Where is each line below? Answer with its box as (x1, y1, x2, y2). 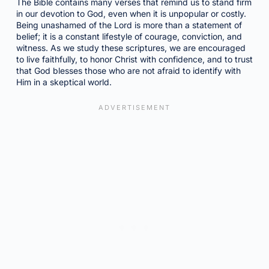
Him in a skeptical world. (16, 77, 112, 87)
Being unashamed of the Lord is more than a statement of (16, 20, 242, 30)
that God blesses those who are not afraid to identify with (16, 65, 241, 76)
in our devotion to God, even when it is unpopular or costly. (16, 8, 246, 19)
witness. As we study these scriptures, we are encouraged (16, 43, 246, 53)
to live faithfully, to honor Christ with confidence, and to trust (16, 54, 253, 64)
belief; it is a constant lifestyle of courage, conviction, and (16, 31, 242, 41)
